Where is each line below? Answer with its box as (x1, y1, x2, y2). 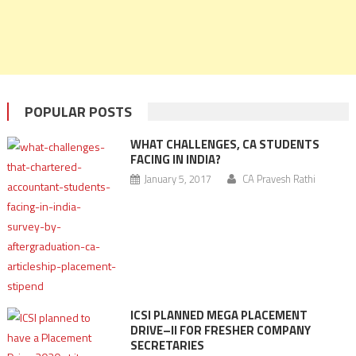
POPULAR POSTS (24, 101, 132, 122)
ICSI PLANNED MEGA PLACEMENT (130, 306, 308, 324)
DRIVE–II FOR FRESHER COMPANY (130, 321, 311, 339)
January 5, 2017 (143, 171, 211, 187)
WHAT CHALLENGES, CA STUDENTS (130, 135, 319, 153)
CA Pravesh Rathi (242, 171, 315, 187)
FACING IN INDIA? (130, 150, 221, 168)
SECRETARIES (130, 336, 204, 354)
